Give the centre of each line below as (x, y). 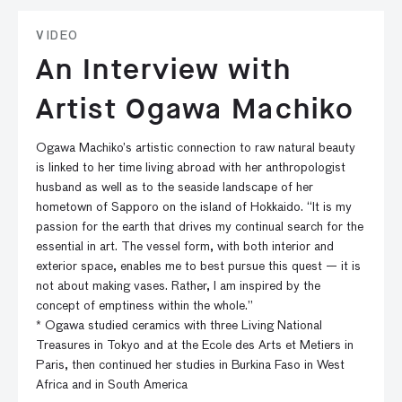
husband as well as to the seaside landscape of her (175, 188)
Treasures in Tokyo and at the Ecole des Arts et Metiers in (195, 345)
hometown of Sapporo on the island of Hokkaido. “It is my (194, 207)
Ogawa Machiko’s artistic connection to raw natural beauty (196, 148)
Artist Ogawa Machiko (196, 109)
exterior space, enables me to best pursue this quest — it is (198, 267)
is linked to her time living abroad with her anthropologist (191, 168)
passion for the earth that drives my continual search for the (200, 227)
